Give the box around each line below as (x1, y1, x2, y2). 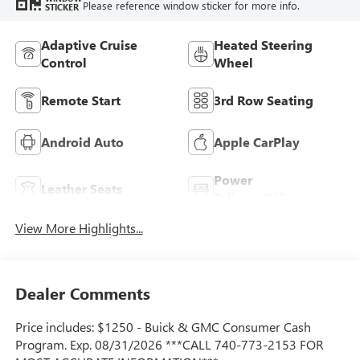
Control (40, 53, 87, 71)
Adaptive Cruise (40, 35, 137, 53)
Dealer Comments (14, 282, 150, 305)
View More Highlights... (14, 219, 143, 236)
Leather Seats (40, 179, 122, 197)
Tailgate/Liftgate (214, 188, 316, 206)
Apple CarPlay (214, 133, 300, 150)
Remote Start (40, 91, 121, 108)
